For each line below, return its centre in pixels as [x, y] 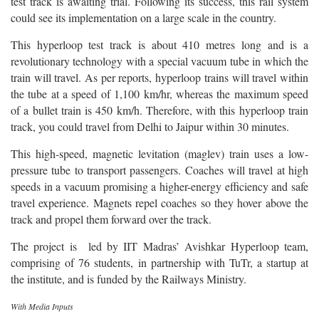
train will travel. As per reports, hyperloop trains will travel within [159, 77]
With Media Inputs [42, 306]
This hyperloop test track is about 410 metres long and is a [159, 44]
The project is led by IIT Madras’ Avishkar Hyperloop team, [159, 246]
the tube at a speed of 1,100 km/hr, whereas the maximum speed [159, 93]
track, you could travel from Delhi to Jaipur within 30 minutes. [152, 126]
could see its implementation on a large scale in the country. [143, 17]
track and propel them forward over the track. [111, 219]
